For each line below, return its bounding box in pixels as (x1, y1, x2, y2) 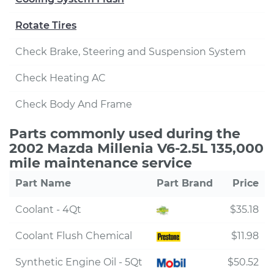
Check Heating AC (15, 72, 106, 84)
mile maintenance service (9, 155, 192, 171)
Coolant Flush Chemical (15, 230, 132, 242)
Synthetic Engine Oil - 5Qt (15, 256, 143, 268)
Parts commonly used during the (9, 125, 240, 142)
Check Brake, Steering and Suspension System (15, 46, 246, 57)
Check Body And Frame (15, 98, 132, 110)
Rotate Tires (15, 20, 76, 31)
